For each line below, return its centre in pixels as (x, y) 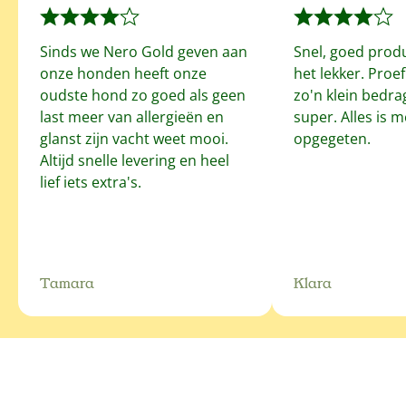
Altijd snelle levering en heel (135, 160)
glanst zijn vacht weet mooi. (134, 138)
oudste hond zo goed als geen (143, 95)
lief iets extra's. (91, 182)
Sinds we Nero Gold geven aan (144, 51)
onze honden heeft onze (123, 73)
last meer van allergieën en (132, 116)
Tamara (67, 283)
